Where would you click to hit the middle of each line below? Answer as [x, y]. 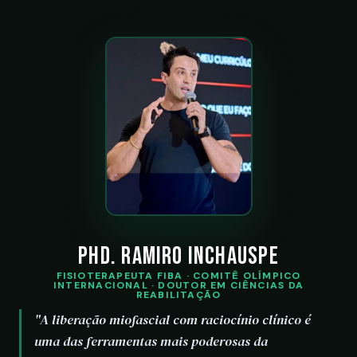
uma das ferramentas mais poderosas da [151, 341]
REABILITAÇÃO [178, 295]
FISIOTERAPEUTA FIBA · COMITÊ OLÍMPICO [178, 276]
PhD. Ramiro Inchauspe [178, 257]
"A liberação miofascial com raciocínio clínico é [173, 320]
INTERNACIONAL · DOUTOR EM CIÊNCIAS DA [178, 285]
